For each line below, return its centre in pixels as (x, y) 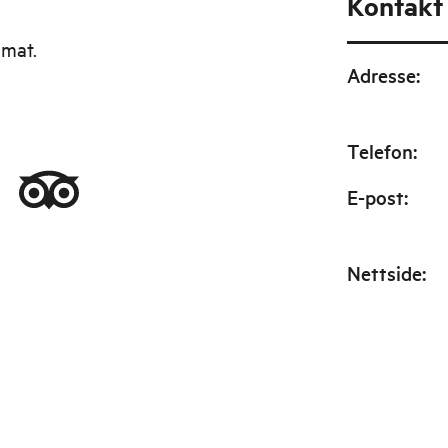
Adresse (381, 75)
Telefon (379, 151)
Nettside (384, 273)
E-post (375, 197)
